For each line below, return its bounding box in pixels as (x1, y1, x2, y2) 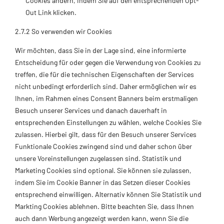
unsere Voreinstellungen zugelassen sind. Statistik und (15, 153, 181, 162)
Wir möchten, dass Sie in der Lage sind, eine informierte (15, 45, 186, 54)
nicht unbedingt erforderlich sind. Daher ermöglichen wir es (15, 81, 196, 90)
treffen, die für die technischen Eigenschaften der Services (15, 69, 194, 78)
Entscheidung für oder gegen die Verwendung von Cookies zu (15, 57, 201, 66)
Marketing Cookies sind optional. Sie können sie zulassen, (15, 165, 191, 174)
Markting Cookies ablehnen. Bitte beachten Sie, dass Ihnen (15, 201, 194, 210)
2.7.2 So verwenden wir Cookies (15, 26, 112, 35)
